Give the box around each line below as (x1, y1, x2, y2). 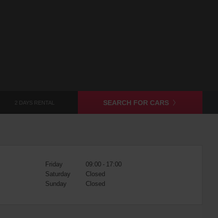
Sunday (45, 179, 67, 188)
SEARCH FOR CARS (103, 98, 169, 108)
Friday (45, 160, 63, 169)
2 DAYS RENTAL (15, 99, 54, 107)
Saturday (45, 169, 71, 179)
